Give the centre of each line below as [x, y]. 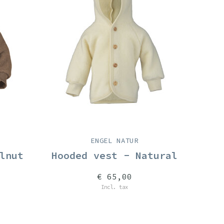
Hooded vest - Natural [114, 155]
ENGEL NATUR [114, 140]
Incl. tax [114, 187]
